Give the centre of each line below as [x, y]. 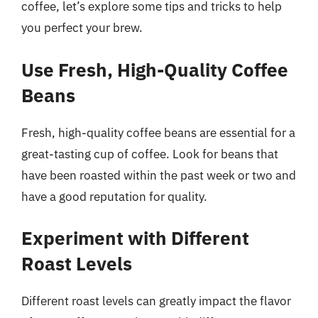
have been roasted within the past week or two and [159, 175]
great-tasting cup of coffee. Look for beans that [150, 154]
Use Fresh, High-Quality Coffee [155, 69]
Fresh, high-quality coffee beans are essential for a [158, 132]
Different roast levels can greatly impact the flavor [156, 301]
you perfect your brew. [82, 28]
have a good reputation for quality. [114, 196]
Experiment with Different [135, 238]
